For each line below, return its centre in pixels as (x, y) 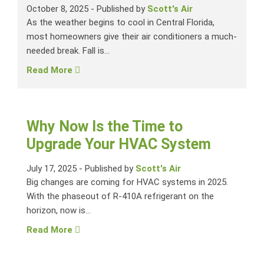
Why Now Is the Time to (105, 127)
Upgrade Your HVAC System (119, 144)
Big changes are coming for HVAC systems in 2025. (127, 182)
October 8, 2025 (57, 9)
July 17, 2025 (52, 169)
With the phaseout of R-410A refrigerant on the (120, 197)
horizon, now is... (59, 211)
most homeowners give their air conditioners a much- (132, 37)
